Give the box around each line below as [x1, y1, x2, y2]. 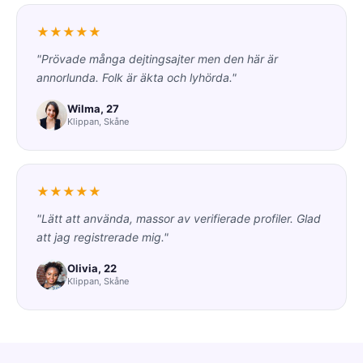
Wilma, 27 [67, 102, 119, 116]
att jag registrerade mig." [36, 229, 169, 244]
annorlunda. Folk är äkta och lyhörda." [36, 70, 237, 84]
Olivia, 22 [67, 262, 117, 275]
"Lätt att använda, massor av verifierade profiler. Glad [36, 211, 321, 225]
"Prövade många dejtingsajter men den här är [36, 51, 278, 66]
